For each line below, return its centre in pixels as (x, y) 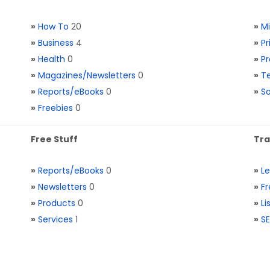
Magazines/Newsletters (87, 75)
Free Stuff (54, 139)
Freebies (55, 108)
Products (57, 203)
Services (55, 219)
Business (56, 43)
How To (53, 27)
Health (52, 59)
